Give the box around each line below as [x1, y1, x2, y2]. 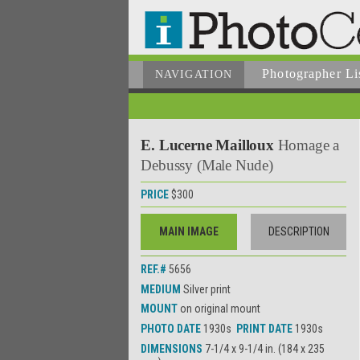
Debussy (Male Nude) [141, 156, 273, 174]
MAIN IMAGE [159, 224, 219, 238]
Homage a [277, 136, 340, 153]
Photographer [262, 67, 342, 80]
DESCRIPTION [268, 224, 329, 238]
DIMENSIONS [141, 342, 206, 355]
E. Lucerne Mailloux [141, 136, 278, 153]
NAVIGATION [155, 68, 233, 81]
